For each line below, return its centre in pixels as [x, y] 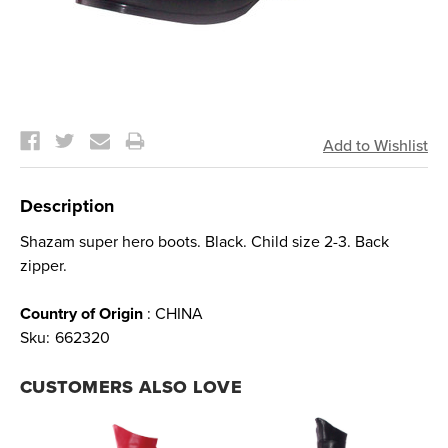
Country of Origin [81, 314]
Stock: [42, 128]
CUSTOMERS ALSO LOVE [131, 387]
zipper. [43, 266]
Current [47, 116]
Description [67, 206]
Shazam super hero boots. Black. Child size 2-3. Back [204, 242]
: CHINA [173, 314]
